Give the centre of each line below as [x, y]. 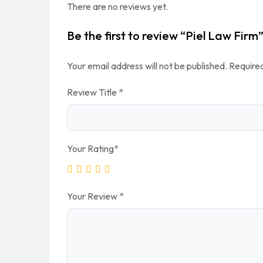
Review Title [93, 92]
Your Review [93, 196]
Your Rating [90, 149]
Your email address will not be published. [147, 66]
